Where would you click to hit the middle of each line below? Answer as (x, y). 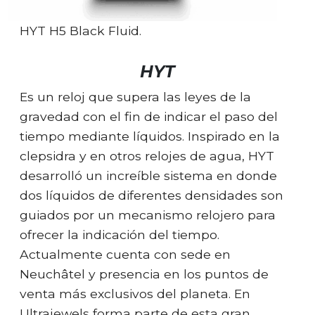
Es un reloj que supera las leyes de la (135, 96)
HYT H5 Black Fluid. (81, 30)
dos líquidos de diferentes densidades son (152, 195)
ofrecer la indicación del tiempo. (120, 234)
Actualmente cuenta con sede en (125, 254)
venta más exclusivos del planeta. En (135, 293)
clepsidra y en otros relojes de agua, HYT (147, 155)
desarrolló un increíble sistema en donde (148, 175)
